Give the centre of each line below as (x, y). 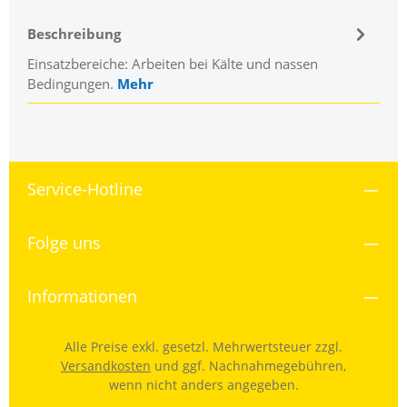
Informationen (82, 295)
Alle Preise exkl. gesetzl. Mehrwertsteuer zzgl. (203, 346)
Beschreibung (74, 34)
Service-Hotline (85, 188)
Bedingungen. (72, 83)
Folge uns (64, 242)
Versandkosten (106, 365)
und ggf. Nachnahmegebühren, (248, 365)
